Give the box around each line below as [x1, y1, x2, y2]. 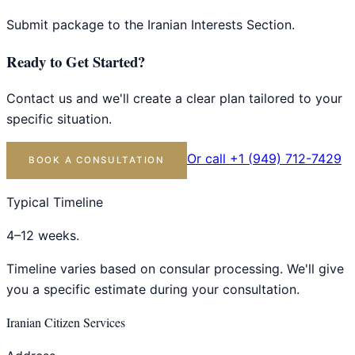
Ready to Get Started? [6, 50, 145, 72]
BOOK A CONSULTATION [29, 155, 165, 166]
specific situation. [6, 111, 112, 128]
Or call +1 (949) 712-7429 [186, 151, 342, 167]
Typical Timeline [6, 194, 103, 211]
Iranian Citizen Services [6, 314, 125, 331]
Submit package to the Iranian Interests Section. [6, 17, 295, 33]
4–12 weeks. [6, 227, 79, 244]
